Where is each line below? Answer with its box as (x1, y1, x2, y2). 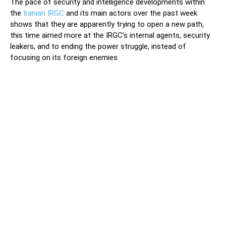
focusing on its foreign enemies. (10, 53, 119, 63)
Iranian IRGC (21, 9, 64, 18)
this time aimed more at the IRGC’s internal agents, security (10, 31, 210, 40)
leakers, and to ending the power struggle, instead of (10, 42, 186, 51)
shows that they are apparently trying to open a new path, (10, 20, 204, 29)
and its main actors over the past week (64, 9, 197, 18)
